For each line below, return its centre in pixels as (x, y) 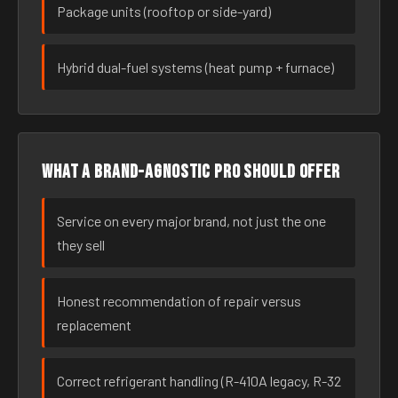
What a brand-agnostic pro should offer (191, 172)
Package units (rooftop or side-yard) (164, 11)
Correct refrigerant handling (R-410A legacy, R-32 (199, 381)
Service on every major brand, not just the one (191, 221)
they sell (81, 245)
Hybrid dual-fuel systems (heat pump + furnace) (195, 67)
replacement (94, 325)
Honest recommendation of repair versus (179, 301)
